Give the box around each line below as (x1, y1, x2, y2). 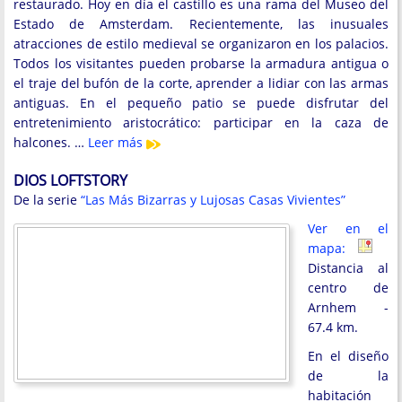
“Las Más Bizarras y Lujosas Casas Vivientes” (81, 191, 345, 209)
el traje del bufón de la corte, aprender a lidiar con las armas (13, 74, 389, 92)
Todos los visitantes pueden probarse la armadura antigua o (13, 55, 389, 73)
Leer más (88, 134, 146, 152)
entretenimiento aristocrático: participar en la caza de (13, 114, 389, 132)
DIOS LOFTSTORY (13, 170, 127, 191)
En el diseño (308, 347, 389, 365)
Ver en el (308, 220, 389, 238)
